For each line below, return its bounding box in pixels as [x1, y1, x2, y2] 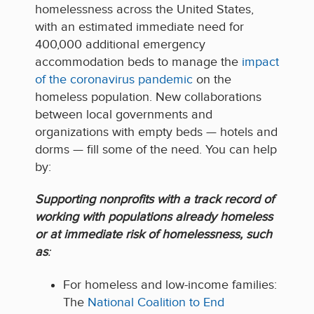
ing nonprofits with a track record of [78, 192, 274, 207]
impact [242, 54, 279, 69]
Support [35, 192, 78, 207]
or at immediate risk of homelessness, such [35, 227, 272, 243]
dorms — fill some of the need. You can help [35, 142, 277, 157]
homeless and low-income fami [85, 277, 256, 292]
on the [193, 71, 231, 87]
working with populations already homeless [35, 210, 273, 225]
